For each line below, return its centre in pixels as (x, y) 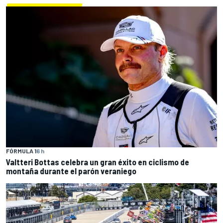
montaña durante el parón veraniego (71, 170)
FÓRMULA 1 (21, 151)
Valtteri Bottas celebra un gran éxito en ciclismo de (98, 162)
